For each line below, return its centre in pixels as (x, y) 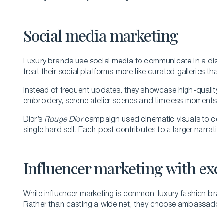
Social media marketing (101, 35)
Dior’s (34, 120)
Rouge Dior (63, 120)
